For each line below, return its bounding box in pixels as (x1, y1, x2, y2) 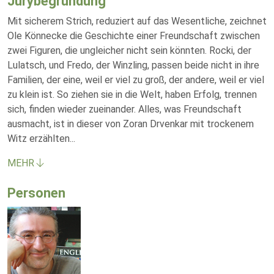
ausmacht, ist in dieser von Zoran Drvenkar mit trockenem (7, 118, 254, 130)
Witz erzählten (7, 133, 70, 144)
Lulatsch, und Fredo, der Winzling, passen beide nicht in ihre (7, 59, 259, 71)
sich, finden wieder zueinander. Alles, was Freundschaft (7, 103, 242, 115)
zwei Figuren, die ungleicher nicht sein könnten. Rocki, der (7, 45, 251, 56)
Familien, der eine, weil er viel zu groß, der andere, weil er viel (7, 74, 264, 86)
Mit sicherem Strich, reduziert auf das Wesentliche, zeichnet (7, 15, 267, 27)
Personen (7, 185, 65, 201)
